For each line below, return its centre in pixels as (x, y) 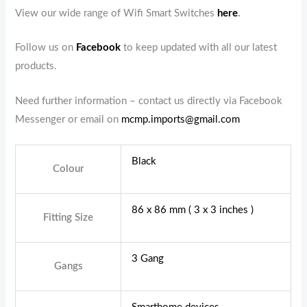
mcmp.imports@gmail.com (181, 119)
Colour (68, 169)
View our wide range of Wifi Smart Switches (116, 13)
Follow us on (46, 48)
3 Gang (148, 258)
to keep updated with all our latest (200, 48)
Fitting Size (69, 217)
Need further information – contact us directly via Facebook (149, 101)
